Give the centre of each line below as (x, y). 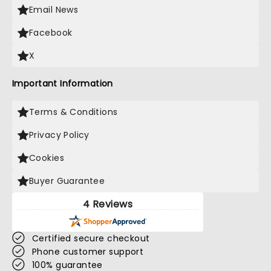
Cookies (47, 158)
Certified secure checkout (91, 238)
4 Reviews (108, 204)
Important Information (63, 83)
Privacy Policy (59, 135)
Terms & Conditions (73, 112)
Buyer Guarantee (67, 181)
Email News (54, 10)
